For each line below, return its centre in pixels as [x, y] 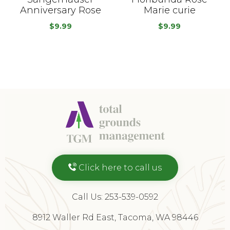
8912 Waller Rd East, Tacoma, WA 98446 [115, 217]
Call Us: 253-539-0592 [115, 197]
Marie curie [169, 10]
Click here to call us [120, 167]
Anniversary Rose [60, 10]
